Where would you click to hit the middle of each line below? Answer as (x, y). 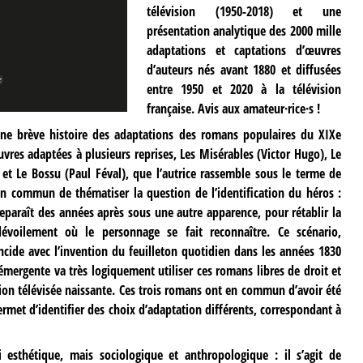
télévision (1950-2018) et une (243, 11)
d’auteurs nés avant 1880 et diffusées (243, 69)
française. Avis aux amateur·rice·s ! (233, 108)
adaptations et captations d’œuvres (243, 50)
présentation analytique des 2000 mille (243, 30)
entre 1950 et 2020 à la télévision (243, 89)
